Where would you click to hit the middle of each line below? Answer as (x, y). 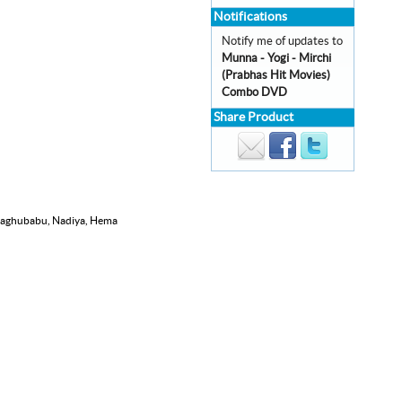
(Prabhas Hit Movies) (276, 75)
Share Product (253, 118)
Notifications (250, 17)
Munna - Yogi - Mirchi (276, 58)
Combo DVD (254, 92)
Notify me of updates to (282, 41)
